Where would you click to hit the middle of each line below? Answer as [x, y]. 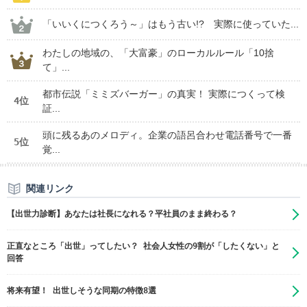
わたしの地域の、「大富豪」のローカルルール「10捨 [158, 53]
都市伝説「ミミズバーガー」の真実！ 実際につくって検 [164, 94]
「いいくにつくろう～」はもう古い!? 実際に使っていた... [171, 24]
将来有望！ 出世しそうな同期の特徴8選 [82, 291]
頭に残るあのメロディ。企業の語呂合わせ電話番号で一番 [167, 135]
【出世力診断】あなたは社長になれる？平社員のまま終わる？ [122, 214]
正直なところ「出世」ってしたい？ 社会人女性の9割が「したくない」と [143, 246]
